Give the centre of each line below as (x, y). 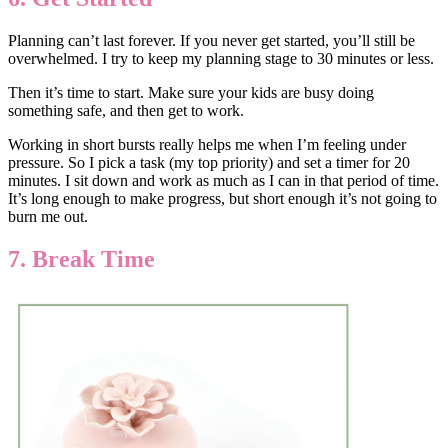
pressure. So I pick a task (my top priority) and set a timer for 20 (209, 162)
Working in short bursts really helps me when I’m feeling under (207, 144)
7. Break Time (81, 258)
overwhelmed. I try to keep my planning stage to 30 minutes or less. (221, 58)
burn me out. (48, 216)
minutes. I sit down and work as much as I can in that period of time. (223, 180)
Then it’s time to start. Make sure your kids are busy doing (191, 92)
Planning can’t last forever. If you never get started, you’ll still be (211, 40)
